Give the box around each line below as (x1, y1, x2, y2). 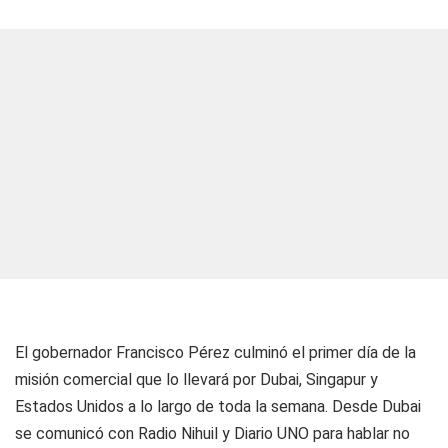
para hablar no (309, 424, 410, 443)
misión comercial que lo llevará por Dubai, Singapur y (15, 370, 378, 389)
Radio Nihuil (138, 424, 222, 443)
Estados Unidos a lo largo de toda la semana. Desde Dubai (15, 397, 421, 416)
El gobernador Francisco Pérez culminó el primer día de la (15, 343, 416, 362)
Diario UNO (234, 424, 309, 443)
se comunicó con (15, 424, 138, 443)
